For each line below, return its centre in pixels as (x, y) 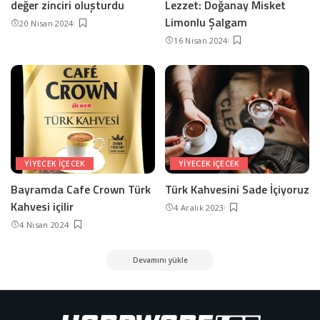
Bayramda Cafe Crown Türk (81, 189)
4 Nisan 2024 (44, 224)
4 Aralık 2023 (199, 207)
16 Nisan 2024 (201, 41)
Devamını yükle (160, 260)
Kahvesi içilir (42, 206)
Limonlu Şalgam (206, 22)
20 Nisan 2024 (46, 24)
